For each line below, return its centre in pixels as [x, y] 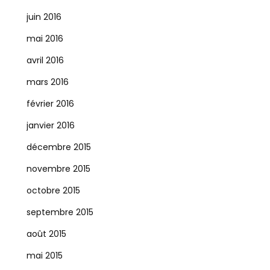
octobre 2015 [53, 190]
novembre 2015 [58, 169]
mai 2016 [45, 39]
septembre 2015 [60, 212]
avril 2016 [45, 60]
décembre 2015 [58, 147]
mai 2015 [44, 256]
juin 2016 [44, 17]
